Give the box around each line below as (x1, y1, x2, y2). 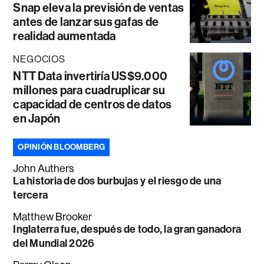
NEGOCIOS (13, 53, 65, 65)
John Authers (13, 162, 75, 174)
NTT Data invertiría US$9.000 (13, 68, 168, 83)
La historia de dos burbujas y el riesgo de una (13, 174, 222, 187)
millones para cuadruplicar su (13, 82, 166, 97)
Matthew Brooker (13, 210, 93, 223)
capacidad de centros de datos (13, 97, 172, 111)
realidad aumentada (13, 28, 116, 43)
